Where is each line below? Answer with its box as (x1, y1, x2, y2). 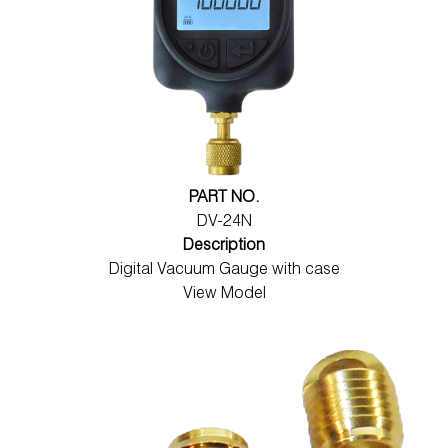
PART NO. (188, 190, 260, 207)
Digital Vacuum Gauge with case (108, 262, 340, 279)
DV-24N (196, 214, 252, 231)
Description (183, 238, 265, 255)
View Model (182, 286, 266, 303)
